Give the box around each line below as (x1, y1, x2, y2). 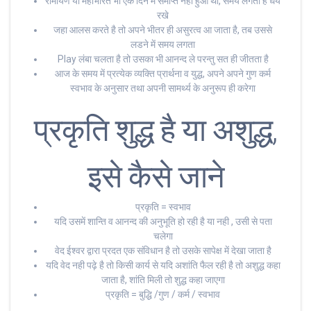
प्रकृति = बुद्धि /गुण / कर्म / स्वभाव (106, 289, 220, 301)
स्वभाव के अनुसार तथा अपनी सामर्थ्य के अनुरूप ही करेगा (70, 83, 255, 94)
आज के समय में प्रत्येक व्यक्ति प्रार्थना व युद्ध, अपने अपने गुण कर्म (55, 68, 271, 80)
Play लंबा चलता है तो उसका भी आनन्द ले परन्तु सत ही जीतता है (57, 53, 269, 65)
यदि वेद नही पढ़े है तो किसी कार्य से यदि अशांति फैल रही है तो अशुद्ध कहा (45, 260, 280, 271)
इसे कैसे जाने (87, 158, 224, 196)
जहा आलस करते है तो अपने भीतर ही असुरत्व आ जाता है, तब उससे (53, 24, 272, 36)
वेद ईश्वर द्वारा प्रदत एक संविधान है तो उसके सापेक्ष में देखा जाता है (54, 245, 271, 257)
